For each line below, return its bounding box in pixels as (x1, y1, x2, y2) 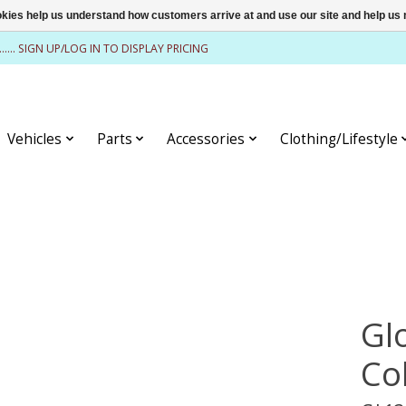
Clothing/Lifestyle (279, 129, 398, 149)
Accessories (167, 129, 246, 149)
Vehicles (7, 129, 63, 149)
